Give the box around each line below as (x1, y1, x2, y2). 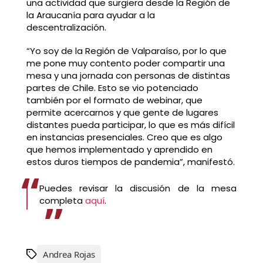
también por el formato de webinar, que (26, 94, 203, 107)
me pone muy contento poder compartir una (26, 57, 225, 70)
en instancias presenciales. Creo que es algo (26, 131, 222, 144)
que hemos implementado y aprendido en (26, 143, 213, 156)
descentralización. (26, 21, 106, 34)
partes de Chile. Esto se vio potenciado (26, 82, 198, 95)
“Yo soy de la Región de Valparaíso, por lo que (26, 45, 227, 58)
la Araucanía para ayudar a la (26, 9, 155, 22)
